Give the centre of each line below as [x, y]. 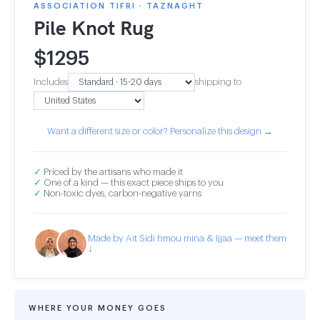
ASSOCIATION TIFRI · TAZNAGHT [119, 6]
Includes [51, 82]
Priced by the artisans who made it [112, 172]
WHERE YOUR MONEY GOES [97, 308]
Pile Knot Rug [94, 27]
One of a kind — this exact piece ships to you [132, 182]
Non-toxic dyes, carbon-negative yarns [121, 193]
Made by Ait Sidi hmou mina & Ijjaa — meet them [187, 238]
